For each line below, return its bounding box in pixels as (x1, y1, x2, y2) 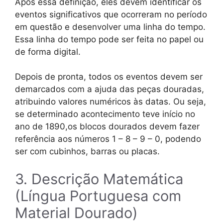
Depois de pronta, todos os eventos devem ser (15, 72, 203, 82)
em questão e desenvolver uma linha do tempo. (15, 21, 206, 32)
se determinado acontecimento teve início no (15, 109, 195, 119)
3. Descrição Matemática (15, 170, 183, 188)
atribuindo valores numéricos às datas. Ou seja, (15, 97, 206, 107)
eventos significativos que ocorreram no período (15, 9, 207, 19)
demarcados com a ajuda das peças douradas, (15, 84, 204, 95)
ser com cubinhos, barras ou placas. (15, 146, 160, 157)
